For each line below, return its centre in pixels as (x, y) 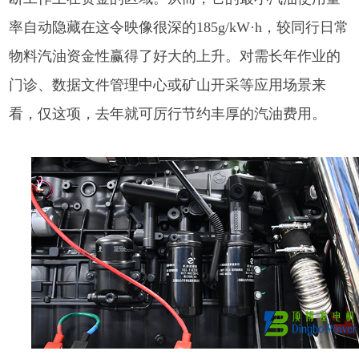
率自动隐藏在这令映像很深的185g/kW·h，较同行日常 (179, 27)
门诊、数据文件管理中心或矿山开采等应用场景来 (168, 85)
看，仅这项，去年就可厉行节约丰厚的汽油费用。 (168, 113)
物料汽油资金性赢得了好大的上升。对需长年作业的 (175, 56)
